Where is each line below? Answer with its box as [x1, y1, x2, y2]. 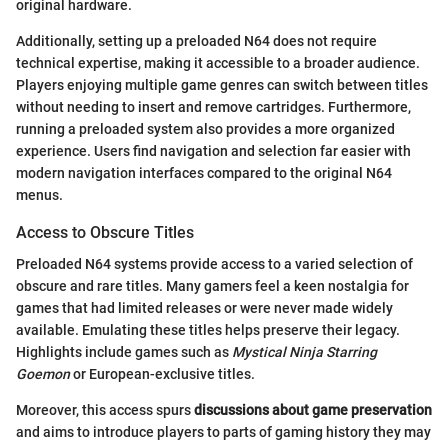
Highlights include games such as [16, 344, 232, 361]
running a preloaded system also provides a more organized [16, 121, 395, 137]
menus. [16, 187, 63, 203]
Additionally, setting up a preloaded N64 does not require [16, 33, 377, 49]
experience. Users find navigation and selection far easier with [16, 143, 411, 159]
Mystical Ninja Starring [232, 344, 377, 361]
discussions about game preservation [194, 402, 432, 419]
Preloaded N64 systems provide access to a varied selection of [16, 256, 413, 273]
